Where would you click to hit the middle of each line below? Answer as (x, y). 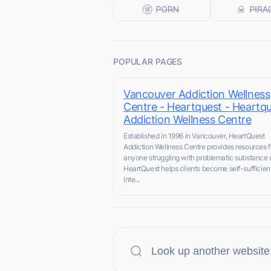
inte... (132, 179)
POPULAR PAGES (148, 61)
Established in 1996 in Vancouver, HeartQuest (194, 136)
